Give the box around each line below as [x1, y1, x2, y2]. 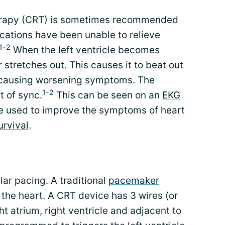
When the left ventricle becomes [11, 44, 160, 56]
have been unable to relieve [33, 29, 160, 41]
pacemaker [108, 175, 159, 186]
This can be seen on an [54, 89, 162, 101]
